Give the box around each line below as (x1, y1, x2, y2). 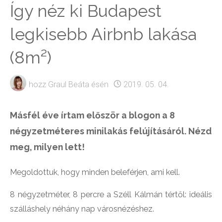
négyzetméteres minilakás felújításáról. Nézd (10, 125, 212, 136)
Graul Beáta (48, 79, 89, 89)
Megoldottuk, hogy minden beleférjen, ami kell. (10, 167, 180, 177)
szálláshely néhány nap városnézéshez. (10, 204, 155, 214)
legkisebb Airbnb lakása (10, 24, 197, 44)
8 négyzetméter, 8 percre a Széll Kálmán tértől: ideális (10, 190, 212, 200)
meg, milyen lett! (10, 141, 85, 152)
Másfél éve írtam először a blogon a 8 (10, 110, 175, 120)
